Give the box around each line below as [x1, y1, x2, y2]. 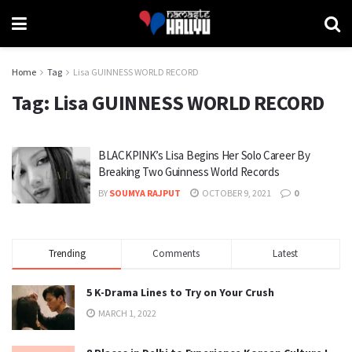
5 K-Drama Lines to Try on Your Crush [86, 284, 274, 299]
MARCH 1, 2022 [97, 306, 156, 319]
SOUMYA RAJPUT [109, 187, 181, 199]
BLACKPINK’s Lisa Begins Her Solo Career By [98, 148, 310, 163]
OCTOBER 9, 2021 [200, 187, 271, 199]
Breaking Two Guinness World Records [98, 164, 280, 179]
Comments [152, 246, 200, 260]
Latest [273, 246, 299, 260]
